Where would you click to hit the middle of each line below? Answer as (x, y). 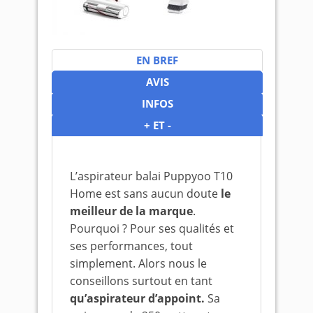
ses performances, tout (131, 246)
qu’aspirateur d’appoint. (137, 298)
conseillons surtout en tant (141, 281)
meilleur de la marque (131, 211)
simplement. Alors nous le (138, 263)
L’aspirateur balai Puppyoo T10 (151, 176)
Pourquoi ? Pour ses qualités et (152, 228)
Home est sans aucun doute (145, 194)
